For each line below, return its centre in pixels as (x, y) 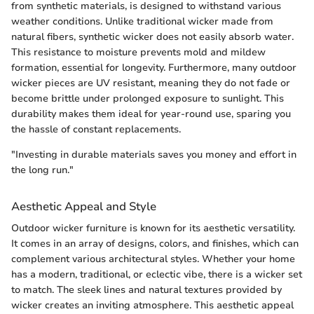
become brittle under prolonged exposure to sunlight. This (148, 99)
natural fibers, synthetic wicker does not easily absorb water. (152, 37)
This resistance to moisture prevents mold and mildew (138, 53)
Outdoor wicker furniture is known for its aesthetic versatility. (153, 228)
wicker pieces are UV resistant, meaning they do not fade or (151, 83)
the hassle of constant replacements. (96, 130)
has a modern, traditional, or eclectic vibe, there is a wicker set (157, 275)
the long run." (42, 170)
